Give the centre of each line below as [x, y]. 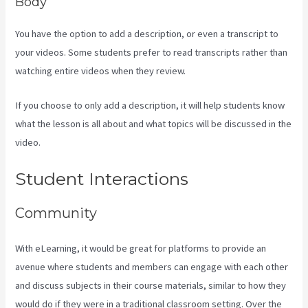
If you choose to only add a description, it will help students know [150, 105]
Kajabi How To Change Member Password [129, 142]
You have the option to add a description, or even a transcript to [147, 33]
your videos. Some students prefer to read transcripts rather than [152, 52]
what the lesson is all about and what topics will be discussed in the [154, 123]
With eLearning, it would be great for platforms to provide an [141, 248]
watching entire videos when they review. [101, 70]
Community [56, 213]
